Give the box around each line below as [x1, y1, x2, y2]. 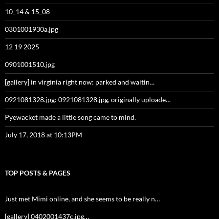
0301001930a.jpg [5, 25, 58, 34]
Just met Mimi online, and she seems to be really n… [5, 195, 160, 203]
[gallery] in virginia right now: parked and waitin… [5, 78, 154, 87]
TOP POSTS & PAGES [5, 169, 70, 177]
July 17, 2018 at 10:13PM [5, 131, 82, 139]
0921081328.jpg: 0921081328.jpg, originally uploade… [5, 95, 171, 104]
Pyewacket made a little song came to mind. [5, 113, 136, 122]
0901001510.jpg [5, 60, 55, 69]
